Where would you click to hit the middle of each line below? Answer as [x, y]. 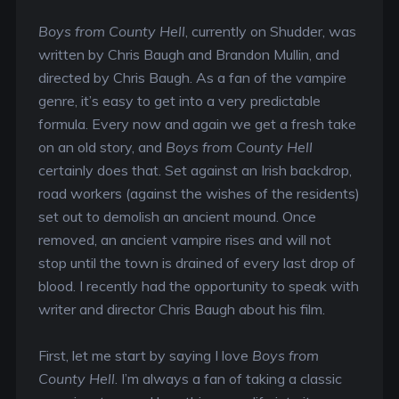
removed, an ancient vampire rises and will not [184, 240]
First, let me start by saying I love [145, 355]
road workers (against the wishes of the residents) [199, 193]
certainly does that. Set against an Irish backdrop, [195, 170]
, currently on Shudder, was [270, 31]
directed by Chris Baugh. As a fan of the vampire [192, 77]
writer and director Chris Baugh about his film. [181, 309]
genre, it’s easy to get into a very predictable [179, 101]
